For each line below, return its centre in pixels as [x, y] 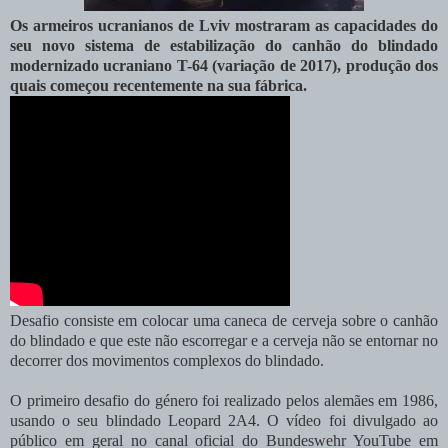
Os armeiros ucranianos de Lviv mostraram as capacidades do [224, 25]
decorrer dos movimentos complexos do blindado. [167, 360]
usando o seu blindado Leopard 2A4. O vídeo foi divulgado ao [224, 420]
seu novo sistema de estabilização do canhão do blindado [224, 45]
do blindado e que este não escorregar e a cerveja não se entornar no [224, 340]
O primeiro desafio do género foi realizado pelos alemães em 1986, [224, 400]
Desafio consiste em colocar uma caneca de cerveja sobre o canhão [224, 320]
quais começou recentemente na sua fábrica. [158, 85]
